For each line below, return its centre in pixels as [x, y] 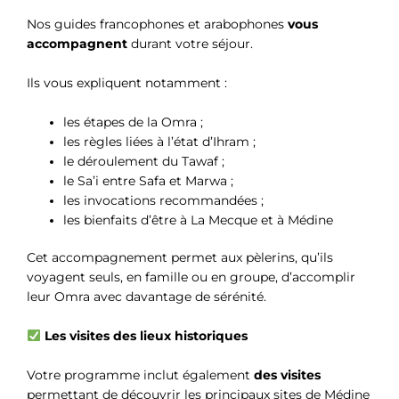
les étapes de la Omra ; [134, 122]
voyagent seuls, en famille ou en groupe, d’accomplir [191, 277]
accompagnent [77, 43]
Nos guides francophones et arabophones [157, 24]
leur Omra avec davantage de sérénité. [147, 297]
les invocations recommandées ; [166, 200]
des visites [287, 375]
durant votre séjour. [190, 43]
